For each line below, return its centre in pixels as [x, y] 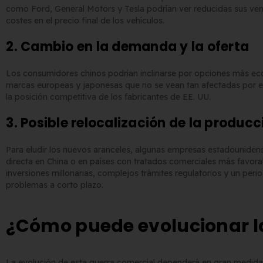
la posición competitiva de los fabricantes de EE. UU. [109, 97]
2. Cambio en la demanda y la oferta [128, 47]
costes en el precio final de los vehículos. [85, 21]
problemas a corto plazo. [55, 185]
